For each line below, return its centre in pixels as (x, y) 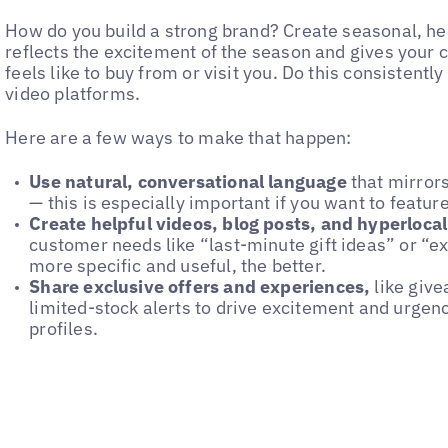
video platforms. (73, 93)
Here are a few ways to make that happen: (178, 138)
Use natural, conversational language (188, 182)
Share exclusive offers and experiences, (200, 287)
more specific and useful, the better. (177, 266)
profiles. (63, 329)
